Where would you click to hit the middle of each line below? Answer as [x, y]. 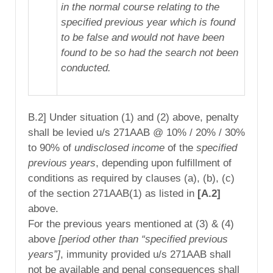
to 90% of [51, 147]
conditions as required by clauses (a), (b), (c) [131, 178]
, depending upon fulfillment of [164, 163]
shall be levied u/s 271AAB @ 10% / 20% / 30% [136, 132]
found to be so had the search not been [149, 53]
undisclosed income [119, 147]
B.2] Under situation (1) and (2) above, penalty [133, 117]
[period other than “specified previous [143, 239]
